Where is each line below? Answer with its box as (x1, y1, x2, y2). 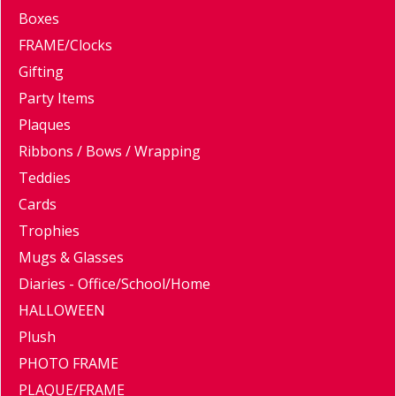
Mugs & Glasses (19, 247, 124, 268)
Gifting (19, 62, 64, 82)
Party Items (19, 88, 95, 109)
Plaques (19, 115, 71, 135)
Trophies (19, 221, 80, 241)
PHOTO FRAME (19, 354, 118, 374)
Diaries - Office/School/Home (19, 274, 210, 294)
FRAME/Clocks (19, 35, 112, 56)
